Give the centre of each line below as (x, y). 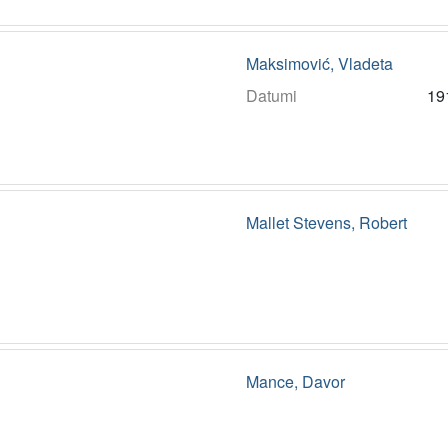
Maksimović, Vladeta (319, 64)
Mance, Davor (295, 382)
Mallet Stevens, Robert (326, 223)
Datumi (271, 96)
